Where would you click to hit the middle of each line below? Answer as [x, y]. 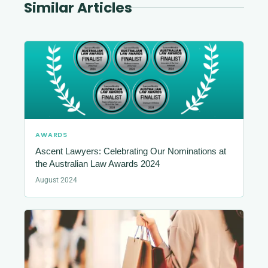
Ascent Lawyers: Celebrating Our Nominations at [131, 151]
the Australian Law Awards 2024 [98, 163]
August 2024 [56, 180]
